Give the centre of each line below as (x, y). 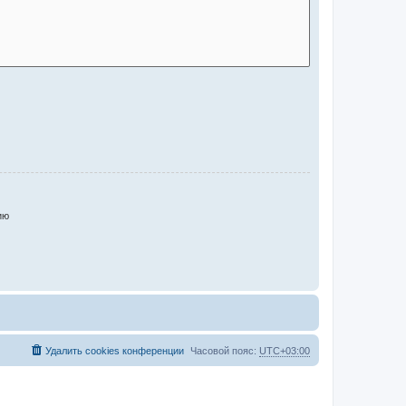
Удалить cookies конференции (115, 351)
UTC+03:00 (285, 351)
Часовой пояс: (225, 351)
